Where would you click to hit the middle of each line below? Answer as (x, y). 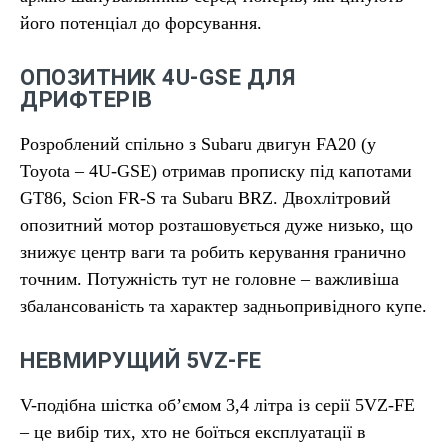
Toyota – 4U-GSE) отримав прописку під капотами (216, 171)
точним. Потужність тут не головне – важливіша (209, 279)
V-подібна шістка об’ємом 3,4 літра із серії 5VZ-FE (217, 405)
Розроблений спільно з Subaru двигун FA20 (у (198, 144)
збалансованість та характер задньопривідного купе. (223, 306)
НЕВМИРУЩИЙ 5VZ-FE (141, 361)
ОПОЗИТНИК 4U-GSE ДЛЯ (157, 78)
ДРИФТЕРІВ (86, 100)
